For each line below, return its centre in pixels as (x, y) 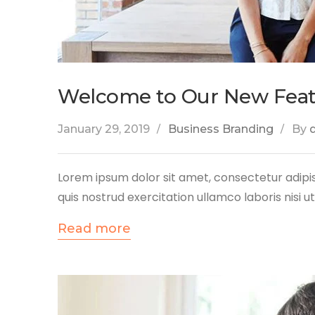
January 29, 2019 (104, 129)
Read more (94, 229)
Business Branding (221, 129)
